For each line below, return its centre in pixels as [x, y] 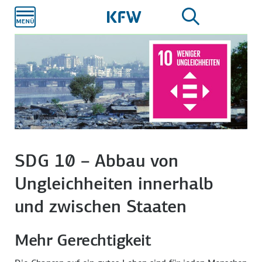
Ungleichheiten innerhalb [114, 183]
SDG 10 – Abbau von [97, 161]
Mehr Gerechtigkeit [83, 240]
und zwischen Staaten [101, 206]
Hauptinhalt [150, 16]
